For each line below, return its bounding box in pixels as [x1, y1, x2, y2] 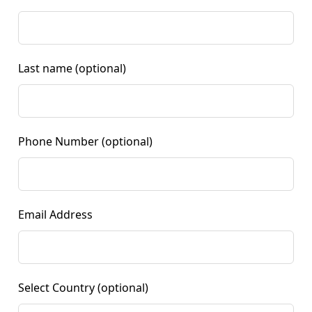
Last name [18, 61, 73, 76]
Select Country [18, 280, 95, 295]
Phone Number [18, 134, 100, 149]
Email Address [18, 207, 93, 222]
